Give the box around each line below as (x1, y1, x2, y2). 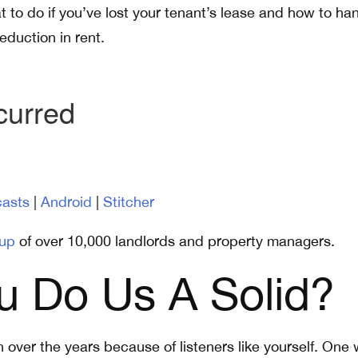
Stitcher (103, 193, 154, 210)
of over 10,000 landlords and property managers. (15, 233, 335, 249)
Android (41, 193, 92, 210)
